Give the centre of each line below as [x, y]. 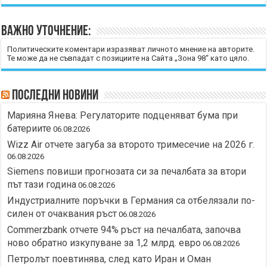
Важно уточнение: [46, 32]
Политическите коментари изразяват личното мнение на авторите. [131, 49]
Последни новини [55, 96]
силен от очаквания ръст [62, 214]
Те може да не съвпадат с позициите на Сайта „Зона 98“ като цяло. [128, 58]
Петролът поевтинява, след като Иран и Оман [109, 259]
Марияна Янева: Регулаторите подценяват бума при [123, 116]
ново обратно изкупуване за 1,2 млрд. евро [104, 243]
